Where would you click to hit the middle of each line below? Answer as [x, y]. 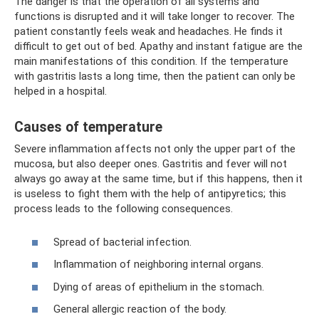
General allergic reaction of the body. [140, 309]
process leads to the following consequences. [124, 209]
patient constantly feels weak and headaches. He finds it [148, 31]
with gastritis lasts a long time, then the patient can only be [155, 76]
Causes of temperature [88, 127]
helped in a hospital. [61, 91]
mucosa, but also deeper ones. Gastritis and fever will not [151, 164]
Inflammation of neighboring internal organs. [158, 264]
